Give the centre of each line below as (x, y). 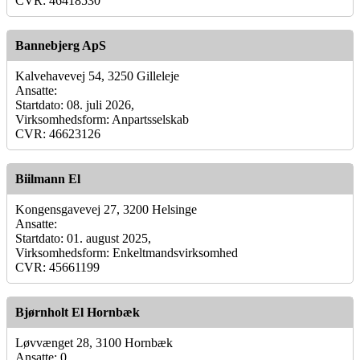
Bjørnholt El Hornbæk (78, 312)
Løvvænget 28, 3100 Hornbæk (94, 342)
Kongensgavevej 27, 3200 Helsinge (106, 209)
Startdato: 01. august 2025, (83, 238)
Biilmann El (48, 178)
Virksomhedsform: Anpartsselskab (102, 119)
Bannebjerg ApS (61, 45)
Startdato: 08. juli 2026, (75, 104)
